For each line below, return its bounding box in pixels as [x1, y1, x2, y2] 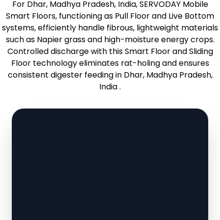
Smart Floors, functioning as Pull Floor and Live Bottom [6, 10, 214, 22]
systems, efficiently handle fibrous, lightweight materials [2, 22, 218, 34]
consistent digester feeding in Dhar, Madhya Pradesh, [7, 69, 213, 81]
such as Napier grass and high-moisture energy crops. [5, 34, 215, 46]
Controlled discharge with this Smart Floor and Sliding [7, 46, 213, 57]
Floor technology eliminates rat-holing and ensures [11, 57, 209, 69]
